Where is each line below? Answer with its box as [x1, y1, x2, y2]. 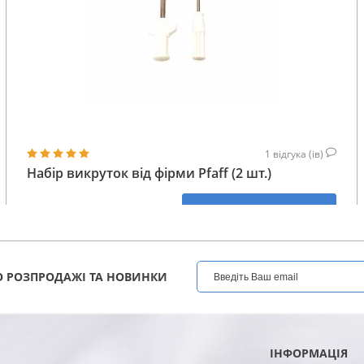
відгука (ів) [273, 146, 326, 161]
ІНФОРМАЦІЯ [269, 345, 348, 362]
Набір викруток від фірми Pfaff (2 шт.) [27, 163, 271, 182]
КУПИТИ [236, 202, 283, 216]
